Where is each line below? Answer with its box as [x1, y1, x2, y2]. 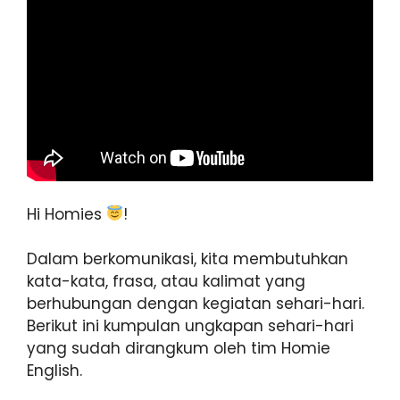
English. [27, 360, 82, 382]
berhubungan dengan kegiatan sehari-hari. [27, 293, 364, 315]
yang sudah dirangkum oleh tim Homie [27, 337, 330, 360]
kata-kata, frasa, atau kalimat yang [27, 271, 305, 293]
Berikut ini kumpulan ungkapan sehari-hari [27, 315, 354, 337]
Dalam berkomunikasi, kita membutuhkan [27, 248, 348, 271]
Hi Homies [27, 203, 106, 225]
